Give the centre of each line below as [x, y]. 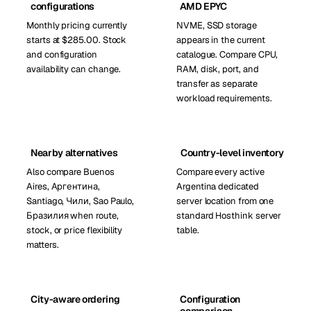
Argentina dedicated [218, 186]
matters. [43, 245]
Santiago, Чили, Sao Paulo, [81, 201]
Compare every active [220, 172]
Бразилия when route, [73, 216]
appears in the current [221, 40]
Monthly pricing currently [77, 25]
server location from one [225, 201]
